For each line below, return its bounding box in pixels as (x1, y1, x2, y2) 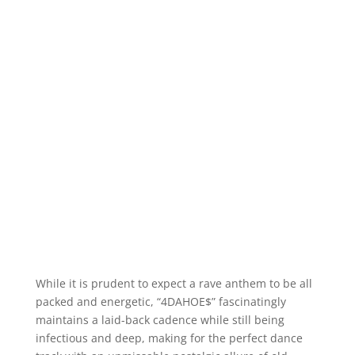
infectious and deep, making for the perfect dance (35, 330, 303, 345)
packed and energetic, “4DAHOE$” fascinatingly (35, 293, 286, 309)
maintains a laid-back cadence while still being (35, 311, 284, 327)
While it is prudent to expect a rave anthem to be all (35, 275, 312, 291)
